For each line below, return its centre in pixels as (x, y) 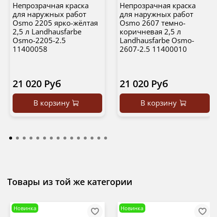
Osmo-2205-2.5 (39, 40)
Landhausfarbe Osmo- (157, 40)
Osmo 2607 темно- (153, 23)
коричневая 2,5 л (150, 32)
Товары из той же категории (70, 182)
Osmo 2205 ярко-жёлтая (55, 23)
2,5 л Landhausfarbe (47, 32)
